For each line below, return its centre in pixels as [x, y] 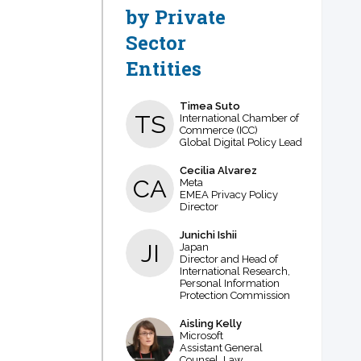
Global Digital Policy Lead [241, 142]
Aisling [196, 323]
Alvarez [237, 170]
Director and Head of [228, 259]
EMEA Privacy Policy [228, 194]
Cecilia [197, 170]
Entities [164, 68]
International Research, [234, 271]
